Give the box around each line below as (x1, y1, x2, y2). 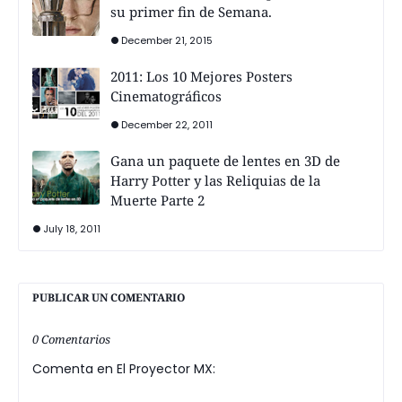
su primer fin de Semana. (110, 3, 272, 22)
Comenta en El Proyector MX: (32, 360, 215, 379)
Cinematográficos (110, 87, 222, 106)
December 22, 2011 (121, 118, 213, 133)
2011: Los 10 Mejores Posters (110, 67, 293, 86)
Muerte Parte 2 (110, 191, 205, 210)
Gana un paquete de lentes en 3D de (110, 152, 340, 170)
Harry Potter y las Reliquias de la (110, 171, 320, 190)
